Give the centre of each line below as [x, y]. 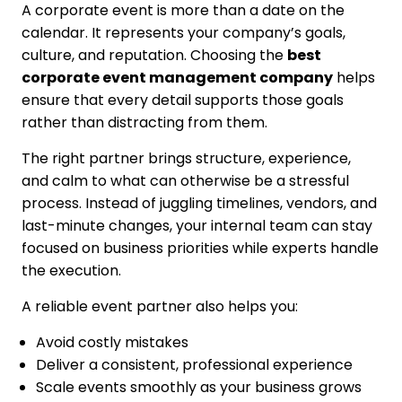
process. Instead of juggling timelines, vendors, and [199, 204]
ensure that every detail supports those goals [182, 100]
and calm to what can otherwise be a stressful [185, 181]
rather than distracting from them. [144, 123]
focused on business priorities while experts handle [200, 249]
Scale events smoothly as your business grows [198, 388]
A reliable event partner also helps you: [159, 307]
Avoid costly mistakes [112, 343]
